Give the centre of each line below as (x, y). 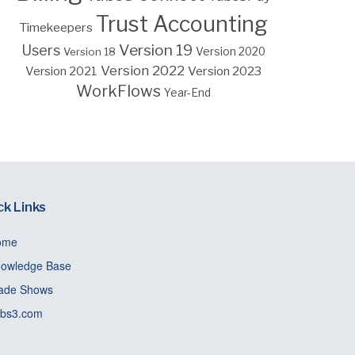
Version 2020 (231, 51)
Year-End (187, 92)
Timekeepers (56, 27)
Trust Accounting (182, 24)
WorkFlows (118, 91)
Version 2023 (225, 71)
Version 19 (156, 50)
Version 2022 (143, 70)
